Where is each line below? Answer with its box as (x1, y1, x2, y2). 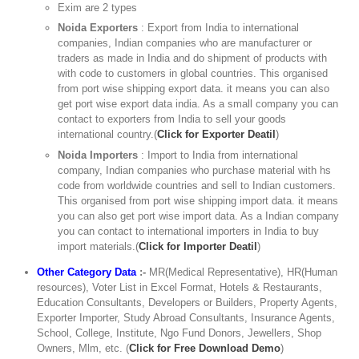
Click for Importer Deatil (139, 240, 258, 252)
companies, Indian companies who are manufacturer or (58, 37, 313, 50)
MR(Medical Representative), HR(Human (146, 265, 338, 278)
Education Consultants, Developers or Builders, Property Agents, (37, 296, 338, 309)
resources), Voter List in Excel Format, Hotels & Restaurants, (37, 280, 323, 293)
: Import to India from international (141, 148, 299, 161)
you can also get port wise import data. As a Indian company (58, 209, 340, 222)
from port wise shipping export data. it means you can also (58, 83, 330, 95)
